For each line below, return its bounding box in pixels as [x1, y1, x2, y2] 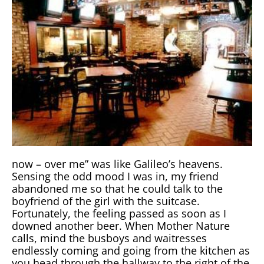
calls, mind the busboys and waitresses [12, 230, 207, 245]
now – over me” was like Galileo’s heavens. [12, 156, 223, 171]
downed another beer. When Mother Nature [12, 218, 230, 233]
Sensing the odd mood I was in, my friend [12, 169, 219, 183]
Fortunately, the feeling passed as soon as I [12, 206, 226, 220]
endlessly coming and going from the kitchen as [12, 243, 250, 258]
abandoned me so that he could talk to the [12, 181, 223, 196]
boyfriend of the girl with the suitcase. [12, 193, 200, 208]
